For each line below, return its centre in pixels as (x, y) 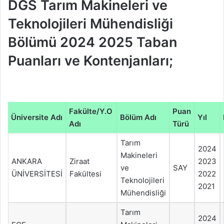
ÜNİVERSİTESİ (37, 173)
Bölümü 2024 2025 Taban (92, 42)
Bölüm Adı (138, 117)
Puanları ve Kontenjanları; (90, 61)
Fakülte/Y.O (91, 111)
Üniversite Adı (37, 117)
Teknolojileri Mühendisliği (90, 24)
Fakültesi (85, 173)
